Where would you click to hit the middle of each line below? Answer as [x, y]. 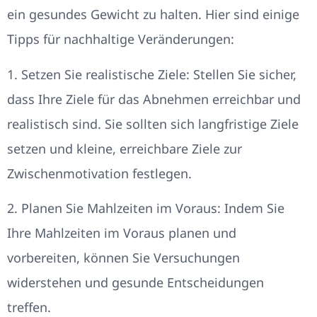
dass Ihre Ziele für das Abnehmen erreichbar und [154, 99]
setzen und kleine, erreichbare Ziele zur [125, 148]
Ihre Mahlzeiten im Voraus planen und [122, 232]
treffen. [29, 307]
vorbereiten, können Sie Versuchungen [123, 257]
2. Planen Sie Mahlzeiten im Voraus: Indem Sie [146, 208]
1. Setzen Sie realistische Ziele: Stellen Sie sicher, [152, 74]
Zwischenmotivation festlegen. [99, 173]
